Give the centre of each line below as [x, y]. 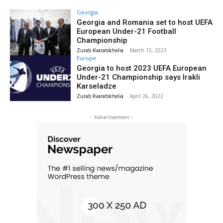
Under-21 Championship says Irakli [139, 77]
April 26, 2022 [147, 96]
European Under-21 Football [127, 31]
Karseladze [97, 86]
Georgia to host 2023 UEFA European [142, 68]
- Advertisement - [111, 117]
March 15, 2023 [149, 50]
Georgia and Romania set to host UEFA [145, 22]
